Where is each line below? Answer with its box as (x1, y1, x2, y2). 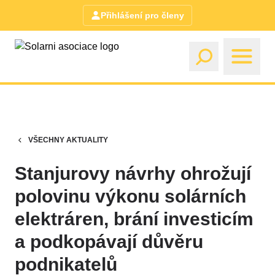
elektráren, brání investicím (15, 209, 254, 229)
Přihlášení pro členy (101, 10, 184, 20)
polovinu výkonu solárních (15, 186, 246, 206)
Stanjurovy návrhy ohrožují (15, 163, 251, 184)
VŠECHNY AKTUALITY (28, 136, 109, 144)
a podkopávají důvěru (15, 231, 203, 252)
